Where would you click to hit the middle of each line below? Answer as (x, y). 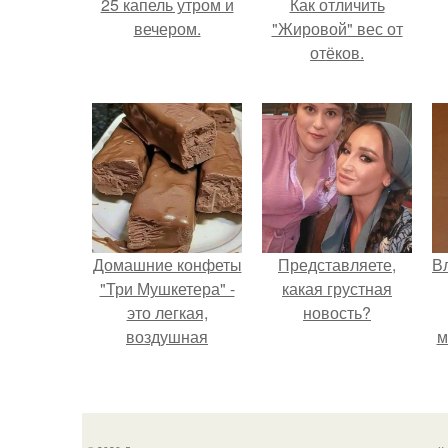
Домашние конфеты (167, 264)
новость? (337, 312)
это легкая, (167, 312)
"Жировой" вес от (337, 28)
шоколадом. (167, 432)
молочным (167, 408)
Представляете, (337, 264)
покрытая (167, 384)
